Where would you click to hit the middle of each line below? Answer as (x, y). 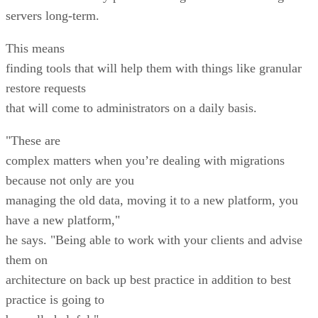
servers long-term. (53, 15)
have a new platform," (63, 220)
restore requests (46, 88)
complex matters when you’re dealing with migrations (145, 160)
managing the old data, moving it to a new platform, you (152, 200)
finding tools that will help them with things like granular (154, 68)
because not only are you (70, 180)
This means (35, 48)
